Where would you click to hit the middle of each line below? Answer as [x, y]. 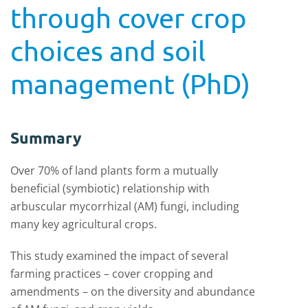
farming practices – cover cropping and [112, 274]
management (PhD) [130, 84]
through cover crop [129, 18]
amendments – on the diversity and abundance [133, 291]
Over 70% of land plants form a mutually [114, 170]
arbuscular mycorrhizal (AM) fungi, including [125, 206]
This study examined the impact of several [119, 256]
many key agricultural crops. [84, 224]
